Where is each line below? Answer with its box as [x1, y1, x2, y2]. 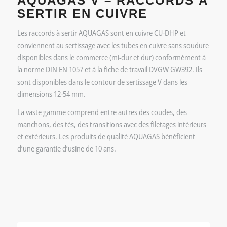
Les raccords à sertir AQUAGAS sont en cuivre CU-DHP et [17, 27, 186, 38]
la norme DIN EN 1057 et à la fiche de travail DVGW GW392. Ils [17, 64, 202, 74]
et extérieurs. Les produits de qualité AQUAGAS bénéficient [17, 131, 195, 142]
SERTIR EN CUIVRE [17, 6, 147, 20]
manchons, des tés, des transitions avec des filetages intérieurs [17, 119, 206, 130]
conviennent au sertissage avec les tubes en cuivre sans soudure [17, 40, 209, 50]
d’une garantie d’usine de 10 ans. [17, 143, 116, 154]
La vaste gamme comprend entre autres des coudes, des [17, 107, 187, 118]
